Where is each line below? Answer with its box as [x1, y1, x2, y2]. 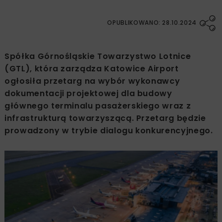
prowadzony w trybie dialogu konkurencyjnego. [4, 124, 213, 136]
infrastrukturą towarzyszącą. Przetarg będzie [4, 112, 206, 124]
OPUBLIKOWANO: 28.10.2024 [107, 18, 197, 27]
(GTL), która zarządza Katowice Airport [4, 62, 179, 74]
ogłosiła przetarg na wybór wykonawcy [4, 75, 180, 87]
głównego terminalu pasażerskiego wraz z [4, 100, 191, 111]
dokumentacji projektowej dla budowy [4, 87, 172, 99]
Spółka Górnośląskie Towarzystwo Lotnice [4, 50, 191, 62]
